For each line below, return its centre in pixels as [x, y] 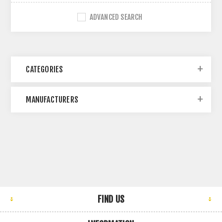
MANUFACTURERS [52, 100]
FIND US [111, 199]
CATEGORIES [45, 69]
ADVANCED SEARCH [116, 17]
